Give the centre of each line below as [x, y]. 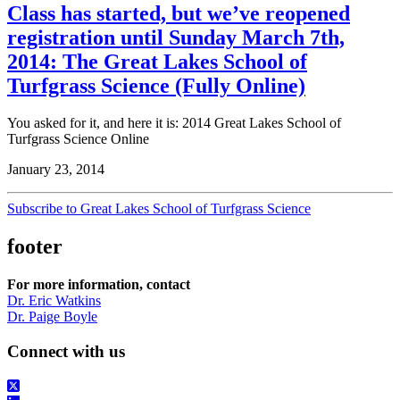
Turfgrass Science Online [78, 139]
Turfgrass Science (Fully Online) [156, 85]
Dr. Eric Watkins [54, 301]
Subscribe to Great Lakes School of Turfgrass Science [159, 209]
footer [35, 247]
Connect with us [66, 351]
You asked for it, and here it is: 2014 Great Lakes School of [174, 123]
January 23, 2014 [56, 170]
